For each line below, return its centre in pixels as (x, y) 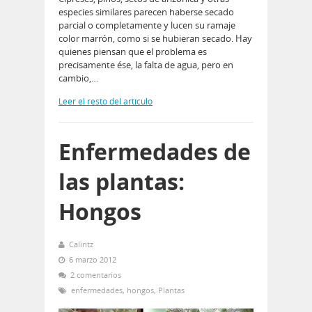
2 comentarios (96, 274)
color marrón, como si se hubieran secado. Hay (155, 38)
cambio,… (78, 78)
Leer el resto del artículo (106, 101)
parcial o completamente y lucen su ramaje (147, 25)
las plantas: (122, 181)
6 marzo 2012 (93, 259)
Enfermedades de (155, 151)
